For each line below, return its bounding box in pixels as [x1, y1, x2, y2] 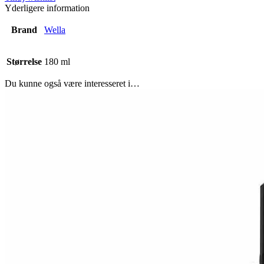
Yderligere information [5, 2, 90, 13]
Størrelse [6, 56, 42, 67]
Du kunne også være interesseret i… [5, 78, 140, 88]
